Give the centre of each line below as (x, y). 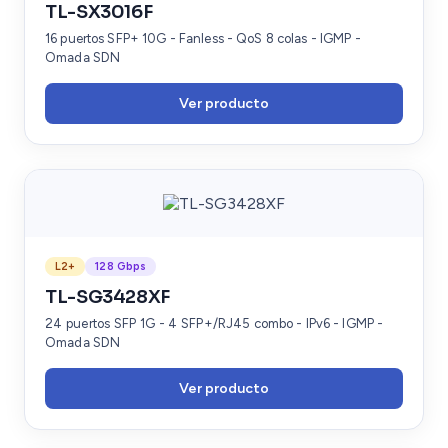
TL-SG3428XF (108, 296)
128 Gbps (121, 266)
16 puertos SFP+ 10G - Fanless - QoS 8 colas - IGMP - (203, 38)
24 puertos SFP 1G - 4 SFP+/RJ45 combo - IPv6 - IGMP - (214, 323)
